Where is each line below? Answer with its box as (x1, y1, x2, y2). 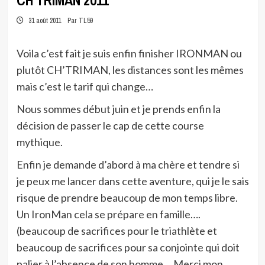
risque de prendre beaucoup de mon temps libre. (16, 191, 238, 204)
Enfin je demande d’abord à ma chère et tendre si (16, 158, 240, 171)
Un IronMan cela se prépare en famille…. (16, 208, 201, 221)
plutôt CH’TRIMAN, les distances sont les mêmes (16, 63, 244, 76)
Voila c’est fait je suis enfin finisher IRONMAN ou (16, 47, 242, 60)
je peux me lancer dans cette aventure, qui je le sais (16, 174, 249, 188)
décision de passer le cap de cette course (16, 119, 204, 132)
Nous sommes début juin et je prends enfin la (16, 102, 221, 115)
